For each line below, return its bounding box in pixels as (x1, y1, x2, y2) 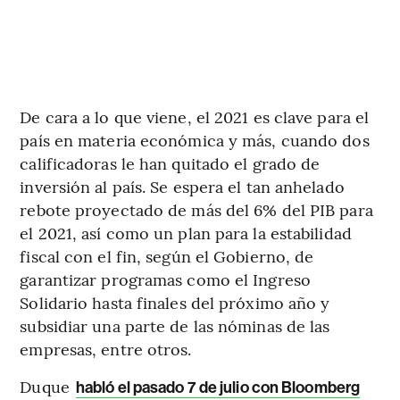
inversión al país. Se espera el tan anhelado (20, 175, 345, 198)
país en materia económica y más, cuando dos (20, 129, 370, 152)
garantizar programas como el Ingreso (20, 268, 311, 291)
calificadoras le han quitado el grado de (20, 152, 321, 175)
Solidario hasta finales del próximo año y (20, 291, 330, 314)
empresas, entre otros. (20, 337, 192, 361)
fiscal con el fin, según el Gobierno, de (20, 245, 314, 268)
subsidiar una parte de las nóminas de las (20, 314, 330, 337)
